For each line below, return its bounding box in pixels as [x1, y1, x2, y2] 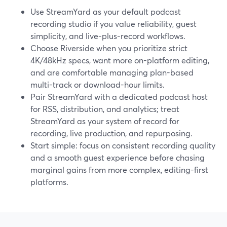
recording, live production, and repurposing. [30, 128, 193, 138]
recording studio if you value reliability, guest [30, 18, 197, 29]
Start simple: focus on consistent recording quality [30, 140, 215, 150]
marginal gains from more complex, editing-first [30, 164, 208, 175]
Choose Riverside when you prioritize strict [30, 43, 187, 53]
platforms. [30, 176, 68, 187]
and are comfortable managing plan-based [30, 67, 194, 78]
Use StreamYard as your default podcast [30, 6, 181, 17]
